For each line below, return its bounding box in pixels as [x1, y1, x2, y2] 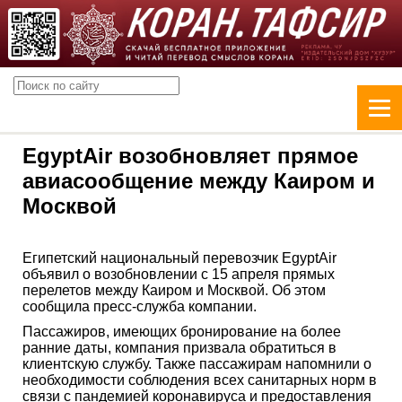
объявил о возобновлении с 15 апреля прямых [22, 266, 335, 282]
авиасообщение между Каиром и [22, 168, 375, 193]
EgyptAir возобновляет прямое [22, 143, 358, 168]
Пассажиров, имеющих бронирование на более [22, 323, 341, 339]
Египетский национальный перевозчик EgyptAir [22, 249, 336, 266]
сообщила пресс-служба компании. [22, 298, 257, 314]
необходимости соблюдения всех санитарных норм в [22, 371, 377, 388]
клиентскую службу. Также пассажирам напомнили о [22, 355, 371, 371]
